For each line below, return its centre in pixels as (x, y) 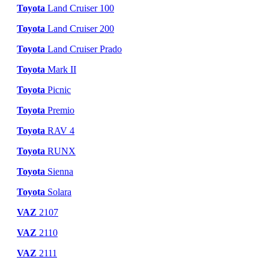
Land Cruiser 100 (80, 8)
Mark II (61, 69)
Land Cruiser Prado (83, 49)
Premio (60, 110)
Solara (58, 192)
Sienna (59, 171)
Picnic (58, 89)
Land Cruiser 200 (80, 28)
